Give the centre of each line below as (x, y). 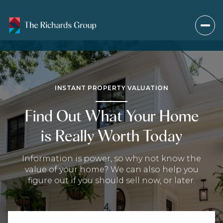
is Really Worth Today (111, 135)
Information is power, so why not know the (111, 158)
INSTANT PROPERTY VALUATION (111, 88)
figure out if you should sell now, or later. (111, 180)
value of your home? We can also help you (111, 169)
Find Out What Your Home (111, 115)
